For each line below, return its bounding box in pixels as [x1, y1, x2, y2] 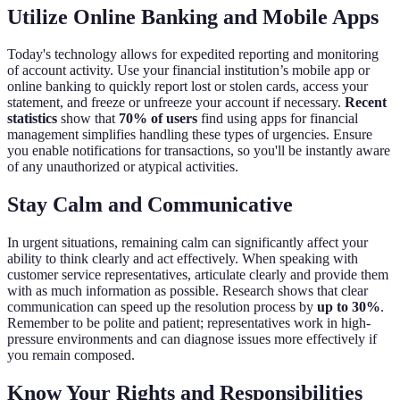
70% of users [119, 111, 197, 127]
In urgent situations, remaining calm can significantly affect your [7, 235, 368, 251]
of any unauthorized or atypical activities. [7, 159, 238, 175]
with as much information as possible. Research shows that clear [7, 283, 368, 299]
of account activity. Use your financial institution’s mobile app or [7, 62, 370, 79]
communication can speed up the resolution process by [7, 299, 317, 315]
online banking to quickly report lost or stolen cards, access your [7, 79, 368, 95]
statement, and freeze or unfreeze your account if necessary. [7, 95, 345, 111]
